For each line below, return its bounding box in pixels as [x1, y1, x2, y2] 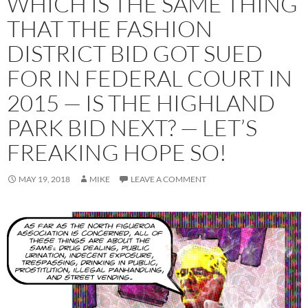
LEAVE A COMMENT [131, 173, 206, 184]
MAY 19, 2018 [19, 173, 70, 184]
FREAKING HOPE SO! [7, 137, 227, 166]
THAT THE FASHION [7, 14, 212, 43]
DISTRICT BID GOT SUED [7, 38, 263, 67]
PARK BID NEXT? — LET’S [7, 113, 257, 142]
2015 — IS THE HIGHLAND [7, 88, 275, 117]
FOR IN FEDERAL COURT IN [7, 63, 292, 92]
